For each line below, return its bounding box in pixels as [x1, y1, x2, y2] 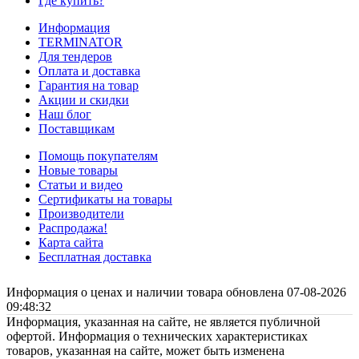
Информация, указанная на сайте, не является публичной [6, 315, 321, 329]
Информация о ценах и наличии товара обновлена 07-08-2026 [6, 285, 346, 300]
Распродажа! [38, 221, 107, 236]
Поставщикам [38, 122, 115, 136]
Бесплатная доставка [38, 250, 151, 264]
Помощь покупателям [38, 149, 158, 163]
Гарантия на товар [38, 79, 139, 93]
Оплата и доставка [38, 64, 140, 79]
